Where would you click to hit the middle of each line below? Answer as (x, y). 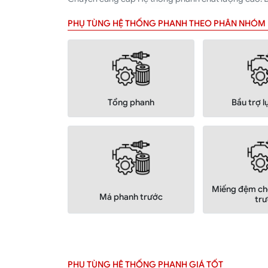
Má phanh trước (131, 197)
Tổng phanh (131, 103)
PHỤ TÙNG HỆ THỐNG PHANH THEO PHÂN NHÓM (166, 23)
